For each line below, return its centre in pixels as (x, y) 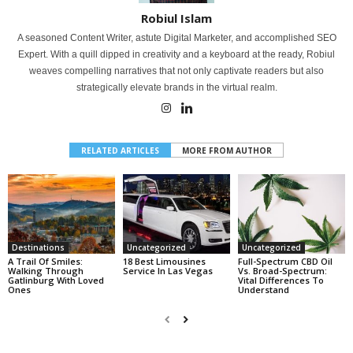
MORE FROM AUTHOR (227, 150)
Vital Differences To (281, 281)
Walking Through (46, 271)
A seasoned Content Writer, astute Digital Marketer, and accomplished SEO (176, 37)
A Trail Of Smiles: (45, 262)
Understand (263, 290)
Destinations (38, 248)
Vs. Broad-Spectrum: (282, 271)
